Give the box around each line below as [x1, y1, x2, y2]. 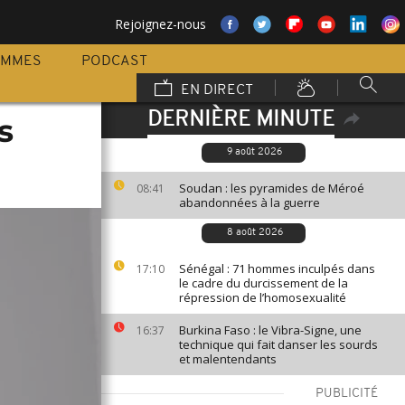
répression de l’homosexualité [179, 289, 346, 306]
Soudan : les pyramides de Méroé [179, 180, 364, 196]
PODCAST [81, 54, 147, 69]
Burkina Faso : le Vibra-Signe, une [179, 322, 362, 338]
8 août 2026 [226, 228, 283, 238]
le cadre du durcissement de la [179, 275, 348, 291]
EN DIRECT [177, 83, 253, 98]
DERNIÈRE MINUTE [146, 109, 334, 131]
